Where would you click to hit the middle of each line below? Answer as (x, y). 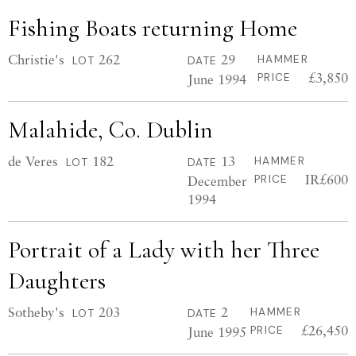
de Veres (33, 161)
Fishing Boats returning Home (153, 28)
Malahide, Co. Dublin (110, 130)
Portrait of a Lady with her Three (164, 250)
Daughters (57, 281)
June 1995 (217, 332)
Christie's (36, 59)
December (217, 181)
